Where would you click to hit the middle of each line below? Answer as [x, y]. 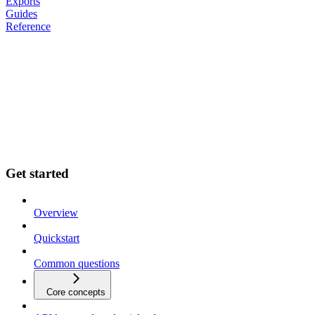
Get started [37, 173]
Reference [28, 26]
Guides [21, 13]
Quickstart [57, 238]
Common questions [77, 264]
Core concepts [76, 292]
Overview [56, 213]
